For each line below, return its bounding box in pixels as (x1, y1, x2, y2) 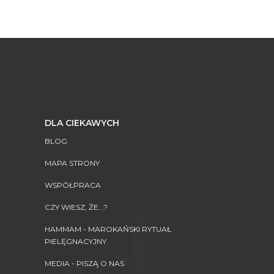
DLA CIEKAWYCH (44, 117, 119, 128)
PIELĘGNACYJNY (44, 236, 106, 246)
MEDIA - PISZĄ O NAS (44, 258, 124, 268)
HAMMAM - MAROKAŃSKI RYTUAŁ (44, 224, 171, 234)
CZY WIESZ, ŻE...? (44, 202, 108, 212)
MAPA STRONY (44, 158, 100, 168)
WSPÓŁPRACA (44, 180, 101, 190)
